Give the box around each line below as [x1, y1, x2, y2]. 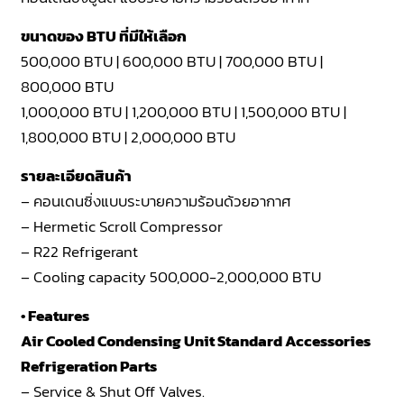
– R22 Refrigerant [21, 239, 139, 263]
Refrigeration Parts [21, 353, 158, 378]
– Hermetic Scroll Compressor [21, 214, 224, 238]
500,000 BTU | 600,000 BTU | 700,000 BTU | [21, 49, 324, 73]
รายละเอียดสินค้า [21, 163, 133, 188]
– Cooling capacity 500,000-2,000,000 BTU [21, 264, 322, 289]
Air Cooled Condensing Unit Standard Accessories [21, 328, 372, 353]
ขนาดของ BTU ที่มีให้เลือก [21, 23, 188, 48]
